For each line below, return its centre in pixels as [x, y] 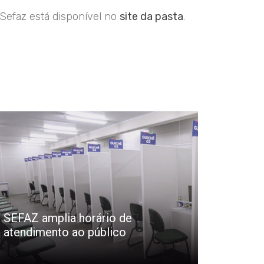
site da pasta [151, 17]
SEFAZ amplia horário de [67, 218]
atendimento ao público [65, 232]
